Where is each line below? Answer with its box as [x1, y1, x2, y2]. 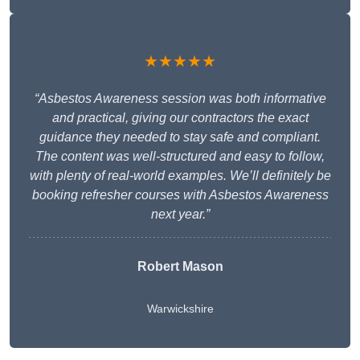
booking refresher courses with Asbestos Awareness [31, 188, 329, 202]
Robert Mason [137, 260, 223, 274]
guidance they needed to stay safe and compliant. [39, 130, 321, 145]
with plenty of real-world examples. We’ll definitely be [29, 169, 331, 183]
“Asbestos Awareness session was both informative [34, 92, 326, 106]
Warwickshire [146, 302, 214, 316]
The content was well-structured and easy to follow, [35, 149, 325, 164]
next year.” [150, 207, 210, 222]
